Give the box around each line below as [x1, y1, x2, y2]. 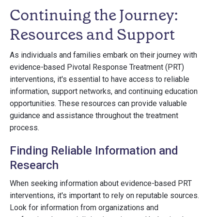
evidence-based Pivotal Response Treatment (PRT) [10, 62, 184, 72]
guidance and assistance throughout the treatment [10, 111, 178, 120]
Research [10, 158, 59, 172]
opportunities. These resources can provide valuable [10, 99, 187, 108]
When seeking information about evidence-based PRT [10, 179, 192, 188]
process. [10, 123, 39, 132]
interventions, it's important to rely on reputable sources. [10, 191, 199, 200]
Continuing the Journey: [10, 5, 178, 25]
